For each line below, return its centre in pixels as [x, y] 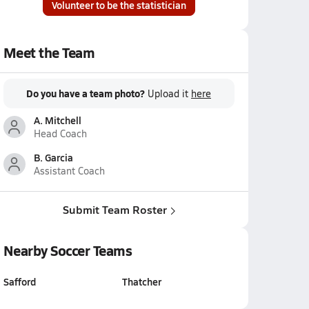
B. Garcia [53, 157]
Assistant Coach [69, 171]
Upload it [169, 93]
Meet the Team [49, 52]
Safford [19, 281]
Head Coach [60, 133]
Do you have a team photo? [86, 93]
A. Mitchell [57, 120]
